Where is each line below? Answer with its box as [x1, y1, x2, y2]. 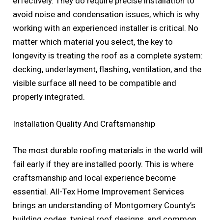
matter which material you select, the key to [13, 37, 173, 47]
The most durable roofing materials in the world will [13, 145, 203, 155]
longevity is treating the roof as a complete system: [13, 51, 203, 61]
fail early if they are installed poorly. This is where [13, 159, 194, 169]
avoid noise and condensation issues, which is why [13, 9, 200, 20]
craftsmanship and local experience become [13, 172, 176, 183]
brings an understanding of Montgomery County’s [13, 200, 196, 210]
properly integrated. [13, 92, 85, 102]
